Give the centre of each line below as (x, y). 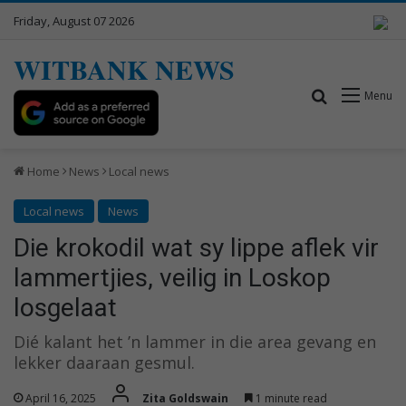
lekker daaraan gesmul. (104, 362)
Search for (363, 95)
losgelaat (65, 307)
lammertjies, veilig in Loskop (172, 277)
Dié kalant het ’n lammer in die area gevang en (195, 341)
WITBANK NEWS (124, 69)
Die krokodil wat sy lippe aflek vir (196, 247)
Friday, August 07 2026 (74, 21)
